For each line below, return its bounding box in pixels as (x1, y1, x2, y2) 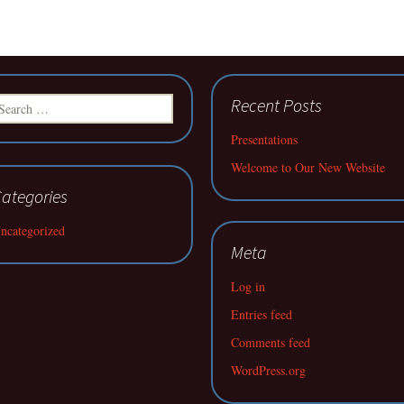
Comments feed (231, 334, 310, 351)
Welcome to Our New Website (231, 159, 385, 176)
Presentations (231, 131, 298, 148)
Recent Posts (231, 94, 322, 116)
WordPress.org (231, 362, 306, 379)
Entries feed (231, 306, 292, 323)
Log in (231, 278, 265, 295)
